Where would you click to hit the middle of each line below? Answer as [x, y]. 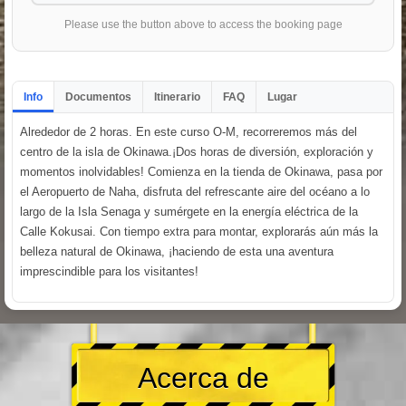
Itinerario [177, 97]
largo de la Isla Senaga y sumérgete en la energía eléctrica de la [189, 211]
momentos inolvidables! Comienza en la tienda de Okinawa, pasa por [201, 171]
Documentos [98, 97]
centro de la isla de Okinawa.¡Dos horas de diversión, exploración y [197, 151]
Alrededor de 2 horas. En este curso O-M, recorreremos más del [188, 131]
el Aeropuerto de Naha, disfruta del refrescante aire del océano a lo [195, 191]
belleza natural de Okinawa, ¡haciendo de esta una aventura [177, 251]
